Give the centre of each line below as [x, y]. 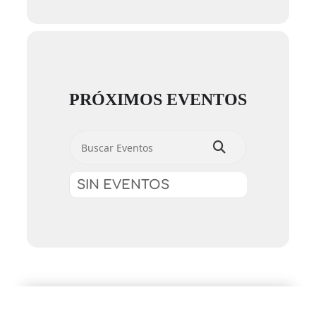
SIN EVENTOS [123, 185]
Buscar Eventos [111, 135]
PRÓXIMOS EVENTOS [158, 100]
